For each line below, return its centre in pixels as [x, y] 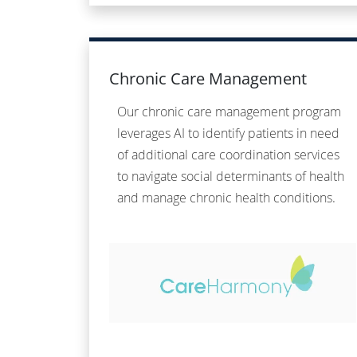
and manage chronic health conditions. [226, 198]
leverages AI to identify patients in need [228, 133]
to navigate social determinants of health [231, 177]
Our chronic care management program [229, 112]
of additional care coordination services [228, 155]
